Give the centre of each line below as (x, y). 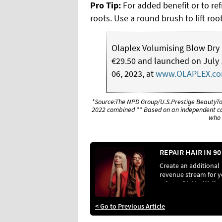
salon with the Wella (190, 183)
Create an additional (190, 165)
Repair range (178, 201)
